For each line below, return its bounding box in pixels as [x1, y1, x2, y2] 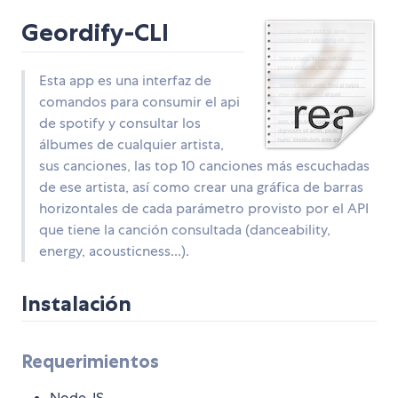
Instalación [21, 291, 131, 317]
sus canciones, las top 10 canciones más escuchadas [39, 156, 370, 176]
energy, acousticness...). [39, 242, 189, 261]
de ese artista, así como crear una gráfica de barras [39, 178, 363, 197]
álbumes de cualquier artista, [39, 135, 224, 155]
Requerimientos [21, 350, 159, 373]
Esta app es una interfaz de [39, 71, 211, 91]
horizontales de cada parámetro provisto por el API [39, 199, 369, 219]
